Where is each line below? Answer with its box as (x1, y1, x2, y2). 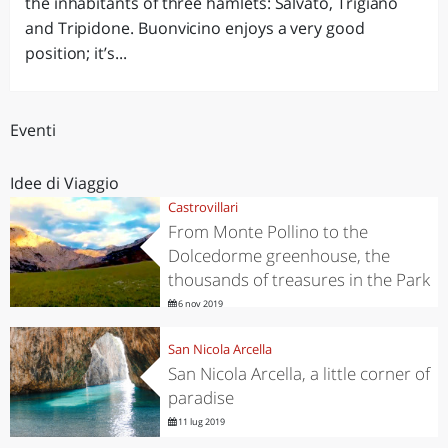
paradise (167, 385, 234, 409)
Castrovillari (167, 197, 238, 216)
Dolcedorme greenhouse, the (167, 243, 390, 267)
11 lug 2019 (175, 414, 225, 428)
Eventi (10, 119, 56, 141)
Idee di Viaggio (10, 172, 119, 194)
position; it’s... (25, 42, 127, 64)
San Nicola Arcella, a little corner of (167, 361, 430, 385)
